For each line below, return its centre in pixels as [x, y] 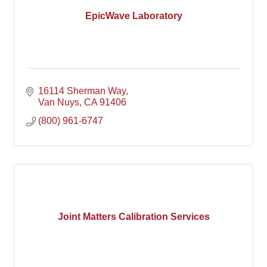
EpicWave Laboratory [133, 15]
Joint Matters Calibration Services [133, 216]
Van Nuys [59, 102]
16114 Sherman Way [82, 91]
